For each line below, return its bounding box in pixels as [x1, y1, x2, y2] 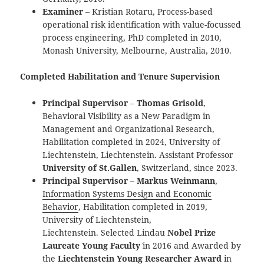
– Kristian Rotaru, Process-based [83, 5, 213, 17]
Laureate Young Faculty [42, 240, 141, 252]
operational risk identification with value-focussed [42, 18, 242, 30]
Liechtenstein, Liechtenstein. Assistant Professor [42, 149, 234, 161]
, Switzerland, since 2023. [137, 162, 238, 174]
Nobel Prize [167, 227, 216, 239]
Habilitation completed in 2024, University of [42, 136, 220, 148]
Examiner [42, 5, 84, 17]
